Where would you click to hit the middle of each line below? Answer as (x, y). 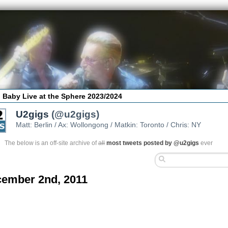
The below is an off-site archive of (52, 143)
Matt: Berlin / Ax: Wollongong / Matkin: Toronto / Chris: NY (109, 124)
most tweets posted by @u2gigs (153, 143)
